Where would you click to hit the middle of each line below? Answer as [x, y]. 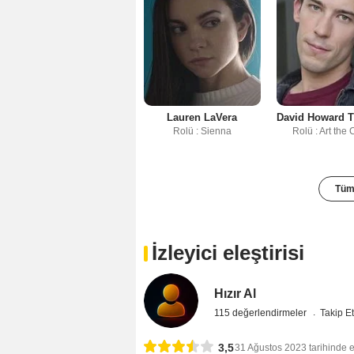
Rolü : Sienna [202, 131]
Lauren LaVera [202, 117]
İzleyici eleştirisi [228, 252]
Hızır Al [235, 293]
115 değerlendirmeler [262, 313]
